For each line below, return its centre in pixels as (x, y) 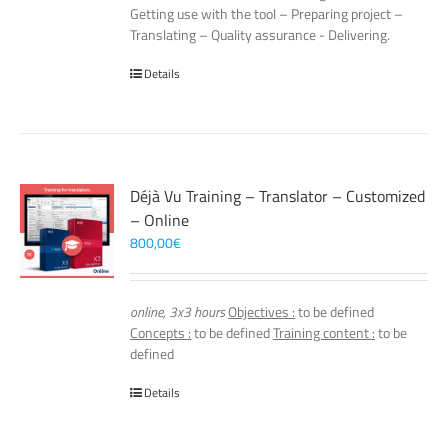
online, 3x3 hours (178, 311)
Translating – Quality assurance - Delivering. (260, 34)
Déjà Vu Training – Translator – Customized (278, 196)
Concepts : (161, 332)
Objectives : (262, 311)
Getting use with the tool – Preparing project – (267, 13)
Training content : (324, 332)
